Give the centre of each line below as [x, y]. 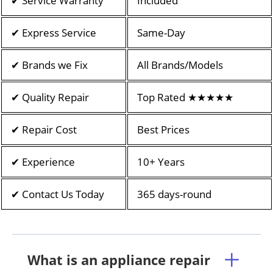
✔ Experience [43, 161]
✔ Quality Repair [50, 97]
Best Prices [163, 129]
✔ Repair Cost [44, 129]
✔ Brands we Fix [49, 65]
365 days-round [174, 194]
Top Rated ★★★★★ [185, 97]
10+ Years [161, 161]
